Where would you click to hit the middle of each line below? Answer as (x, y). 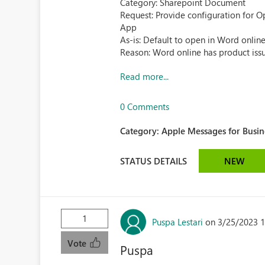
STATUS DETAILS (154, 161)
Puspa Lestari (178, 222)
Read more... (145, 76)
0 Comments (145, 106)
